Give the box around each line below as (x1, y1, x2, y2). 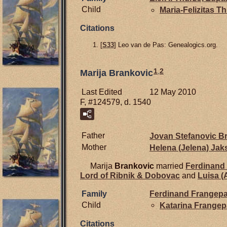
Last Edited (82, 87, 122, 96)
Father (82, 131, 105, 140)
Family (82, 189, 107, 198)
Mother (82, 142, 106, 152)
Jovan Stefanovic (149, 131, 218, 140)
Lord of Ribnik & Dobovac (80, 171, 180, 180)
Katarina (160, 201, 194, 210)
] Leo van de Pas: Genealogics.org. (114, 41, 218, 49)
